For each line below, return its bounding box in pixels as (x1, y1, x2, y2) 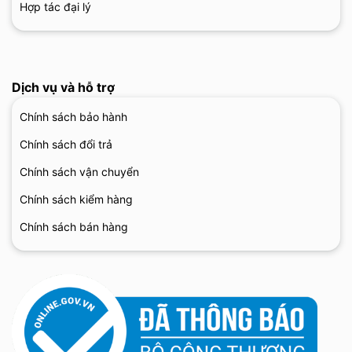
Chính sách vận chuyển (20, 164, 139, 178)
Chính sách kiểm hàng (20, 192, 133, 206)
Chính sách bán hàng (20, 219, 128, 233)
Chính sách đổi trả (20, 137, 112, 151)
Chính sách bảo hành (20, 109, 127, 123)
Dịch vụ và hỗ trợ (12, 79, 115, 95)
